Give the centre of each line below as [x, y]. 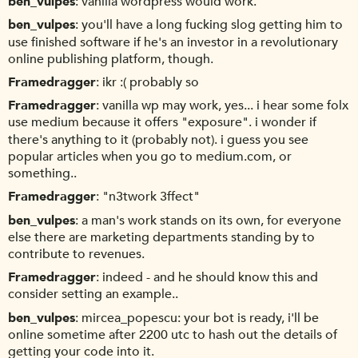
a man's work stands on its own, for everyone [211, 220]
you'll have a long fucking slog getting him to [212, 25]
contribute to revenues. [76, 255]
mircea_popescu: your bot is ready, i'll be [200, 318]
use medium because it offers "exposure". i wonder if [162, 123]
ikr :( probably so [151, 83]
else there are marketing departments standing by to [161, 237]
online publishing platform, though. [111, 60]
